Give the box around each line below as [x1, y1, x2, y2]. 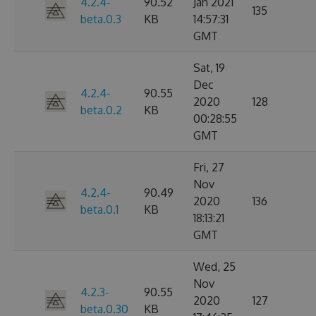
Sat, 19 [193, 61, 225, 75]
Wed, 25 [193, 260, 236, 274]
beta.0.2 [80, 103, 122, 117]
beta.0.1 [80, 202, 119, 217]
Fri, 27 [193, 160, 224, 174]
